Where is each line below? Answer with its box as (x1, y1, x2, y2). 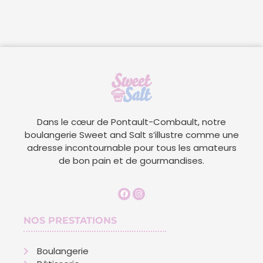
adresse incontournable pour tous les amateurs (26, 141, 237, 154)
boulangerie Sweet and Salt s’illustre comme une (24, 129, 239, 141)
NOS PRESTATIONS (23, 214, 117, 226)
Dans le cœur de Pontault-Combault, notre (37, 116, 226, 129)
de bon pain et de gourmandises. (59, 154, 204, 167)
